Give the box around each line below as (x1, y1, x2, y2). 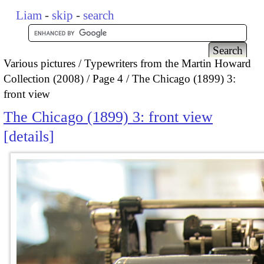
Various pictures (4, 57, 75, 70)
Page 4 (93, 72, 123, 85)
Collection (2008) (4, 72, 84, 85)
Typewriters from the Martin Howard (84, 57, 251, 70)
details (9, 128, 49, 146)
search (83, 8, 115, 22)
